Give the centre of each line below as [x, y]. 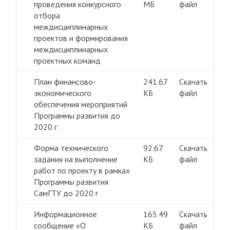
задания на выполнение [75, 159]
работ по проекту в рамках [82, 170]
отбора [47, 15]
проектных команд [67, 61]
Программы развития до [77, 116]
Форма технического [71, 148]
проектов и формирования [81, 38]
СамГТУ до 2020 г [66, 193]
